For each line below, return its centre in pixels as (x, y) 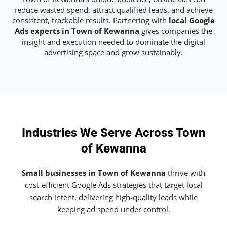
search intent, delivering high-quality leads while (113, 197)
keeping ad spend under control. (113, 210)
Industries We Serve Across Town (113, 133)
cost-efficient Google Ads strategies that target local (113, 185)
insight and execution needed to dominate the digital (113, 41)
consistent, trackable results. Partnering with (90, 20)
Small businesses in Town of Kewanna (94, 173)
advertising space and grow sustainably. (113, 52)
